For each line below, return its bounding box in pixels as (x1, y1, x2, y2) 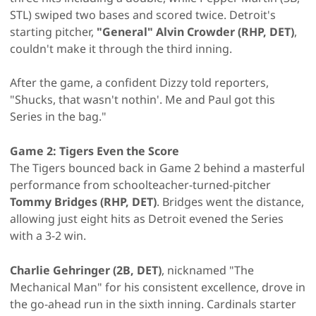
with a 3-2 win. (10, 227, 86, 243)
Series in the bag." (10, 108, 107, 124)
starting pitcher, (10, 23, 97, 39)
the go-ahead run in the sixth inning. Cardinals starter (10, 296, 296, 312)
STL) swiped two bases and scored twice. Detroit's (10, 6, 276, 23)
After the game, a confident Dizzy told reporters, (10, 74, 269, 90)
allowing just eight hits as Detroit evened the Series (10, 210, 284, 226)
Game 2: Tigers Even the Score (10, 142, 179, 159)
